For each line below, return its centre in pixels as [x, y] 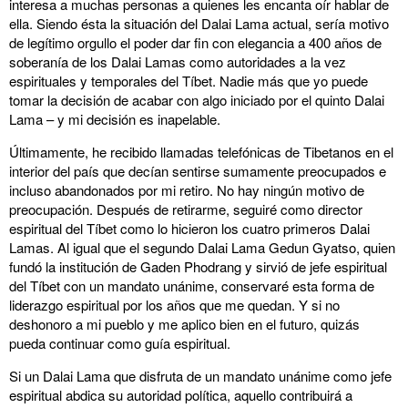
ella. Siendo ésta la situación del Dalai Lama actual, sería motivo [199, 23]
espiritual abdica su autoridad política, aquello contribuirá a [181, 395]
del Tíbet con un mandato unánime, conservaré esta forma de [192, 286]
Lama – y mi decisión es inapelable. [115, 119]
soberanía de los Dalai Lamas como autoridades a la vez [178, 61]
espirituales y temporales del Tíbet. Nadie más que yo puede [189, 81]
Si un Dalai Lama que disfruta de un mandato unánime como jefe [200, 376]
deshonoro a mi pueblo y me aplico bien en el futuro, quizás [184, 324]
